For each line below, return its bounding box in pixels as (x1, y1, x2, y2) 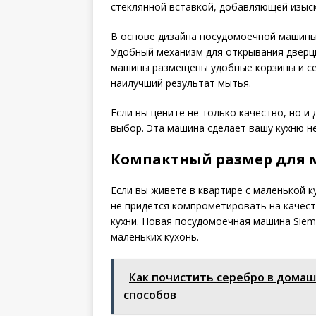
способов (123, 287, 176, 303)
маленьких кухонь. (111, 230, 199, 243)
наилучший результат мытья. (111, 76, 251, 90)
